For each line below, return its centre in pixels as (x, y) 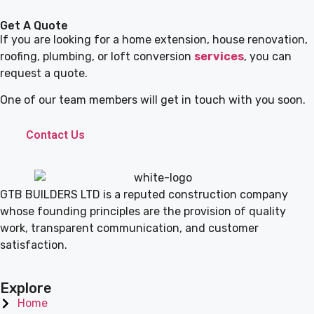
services (219, 56)
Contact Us (55, 135)
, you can (268, 56)
